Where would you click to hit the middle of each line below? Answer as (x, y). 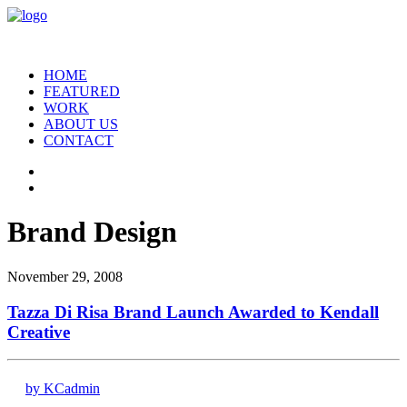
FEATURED (82, 91)
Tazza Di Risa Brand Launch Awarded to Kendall (193, 312)
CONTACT (79, 140)
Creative (39, 332)
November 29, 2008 (65, 276)
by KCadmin (63, 389)
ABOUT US (81, 124)
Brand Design (92, 232)
